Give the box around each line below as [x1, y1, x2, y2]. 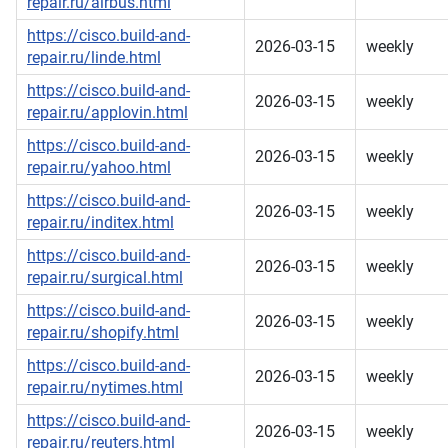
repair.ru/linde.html [27, 48, 161, 68]
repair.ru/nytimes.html [27, 378, 183, 398]
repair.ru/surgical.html [27, 268, 183, 288]
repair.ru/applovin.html [27, 103, 188, 123]
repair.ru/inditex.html [27, 213, 174, 233]
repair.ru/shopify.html [27, 323, 179, 343]
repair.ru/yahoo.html [27, 158, 171, 178]
